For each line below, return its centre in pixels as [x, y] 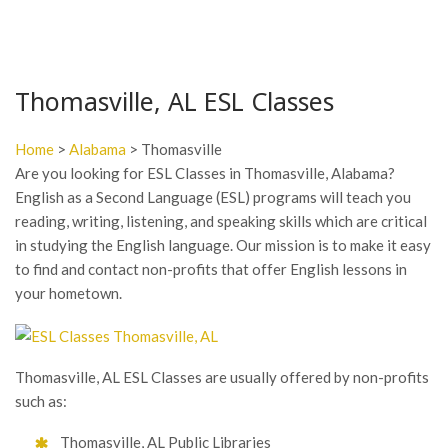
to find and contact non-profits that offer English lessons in [211, 269]
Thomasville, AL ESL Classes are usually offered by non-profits [222, 377]
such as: [41, 401]
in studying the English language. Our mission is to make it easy [223, 245]
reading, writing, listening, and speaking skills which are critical [221, 221]
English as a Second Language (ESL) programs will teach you [213, 197]
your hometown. [68, 293]
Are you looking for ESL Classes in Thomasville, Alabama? [205, 173]
